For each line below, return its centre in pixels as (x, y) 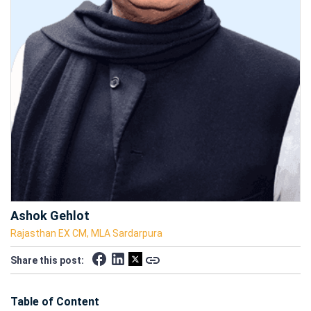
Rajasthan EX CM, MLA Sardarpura (86, 233)
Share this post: (47, 260)
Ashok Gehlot (50, 215)
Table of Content (55, 301)
